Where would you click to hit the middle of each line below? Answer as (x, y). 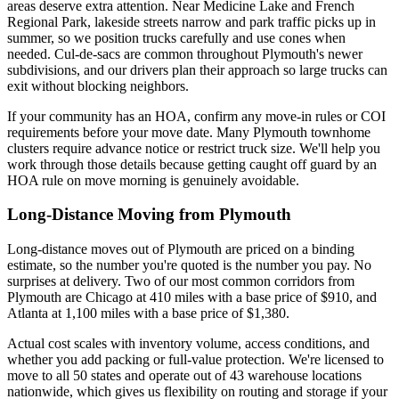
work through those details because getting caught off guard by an (192, 164)
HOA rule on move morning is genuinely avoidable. (153, 180)
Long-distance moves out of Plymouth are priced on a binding (181, 249)
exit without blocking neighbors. (98, 85)
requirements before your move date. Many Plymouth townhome (189, 132)
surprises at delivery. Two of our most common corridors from (181, 281)
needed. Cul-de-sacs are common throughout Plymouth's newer (185, 53)
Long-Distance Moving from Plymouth (149, 215)
